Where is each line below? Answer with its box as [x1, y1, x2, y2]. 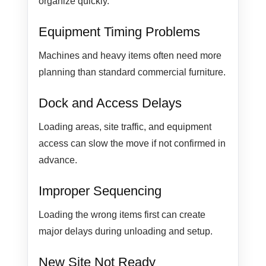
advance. [39, 155, 78, 166]
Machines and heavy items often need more [39, 50, 222, 61]
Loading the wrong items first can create [39, 210, 206, 220]
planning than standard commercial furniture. [39, 67, 226, 78]
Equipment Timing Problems [39, 24, 201, 40]
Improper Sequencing [39, 183, 162, 199]
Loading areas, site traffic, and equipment [39, 122, 212, 132]
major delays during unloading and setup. [39, 226, 213, 237]
